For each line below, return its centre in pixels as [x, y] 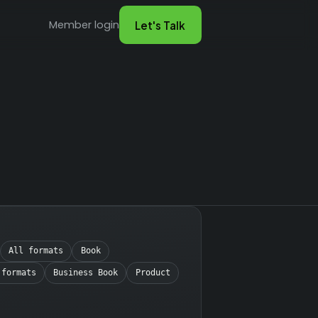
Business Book [86, 272]
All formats [36, 251]
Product [153, 272]
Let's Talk [160, 25]
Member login [84, 24]
